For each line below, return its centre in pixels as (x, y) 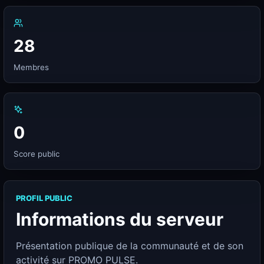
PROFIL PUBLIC (44, 198)
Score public (37, 154)
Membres (31, 67)
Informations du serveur (120, 219)
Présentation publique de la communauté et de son (130, 246)
